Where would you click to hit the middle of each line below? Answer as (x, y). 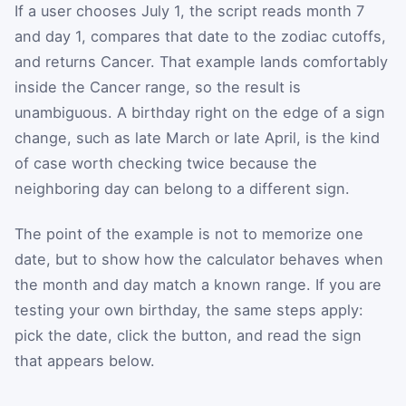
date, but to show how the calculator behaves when (199, 259)
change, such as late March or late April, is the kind (197, 138)
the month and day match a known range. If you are (198, 284)
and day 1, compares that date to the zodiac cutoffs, (200, 37)
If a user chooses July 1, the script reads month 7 (189, 11)
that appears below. (85, 360)
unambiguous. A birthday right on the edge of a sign (200, 113)
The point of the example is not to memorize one (189, 233)
